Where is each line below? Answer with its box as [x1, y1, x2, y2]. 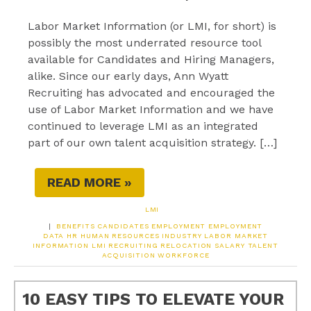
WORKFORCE [158, 251, 210, 259]
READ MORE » [47, 175, 132, 190]
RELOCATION [160, 242, 212, 249]
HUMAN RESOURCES [80, 232, 160, 239]
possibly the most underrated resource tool [28, 36, 261, 49]
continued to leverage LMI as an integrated [28, 119, 258, 133]
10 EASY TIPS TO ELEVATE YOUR [22, 289, 284, 309]
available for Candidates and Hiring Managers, [28, 53, 274, 66]
